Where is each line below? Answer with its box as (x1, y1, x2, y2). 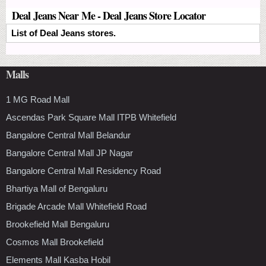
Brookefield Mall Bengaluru (6, 218, 109, 229)
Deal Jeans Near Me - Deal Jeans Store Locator (12, 7, 206, 23)
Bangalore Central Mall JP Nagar (6, 147, 133, 158)
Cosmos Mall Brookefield (6, 236, 103, 247)
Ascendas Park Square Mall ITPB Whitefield (6, 112, 176, 122)
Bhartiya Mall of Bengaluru (6, 183, 107, 194)
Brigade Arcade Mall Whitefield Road (6, 201, 147, 211)
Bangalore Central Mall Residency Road (6, 165, 161, 176)
